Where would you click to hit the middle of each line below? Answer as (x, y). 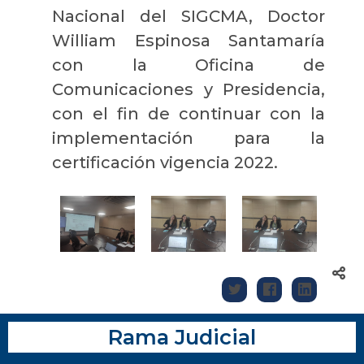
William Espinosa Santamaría (188, 40)
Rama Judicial (182, 336)
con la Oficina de (188, 65)
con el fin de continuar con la (188, 113)
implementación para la (188, 138)
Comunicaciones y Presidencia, (188, 89)
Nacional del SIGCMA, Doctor (188, 16)
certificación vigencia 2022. (165, 162)
